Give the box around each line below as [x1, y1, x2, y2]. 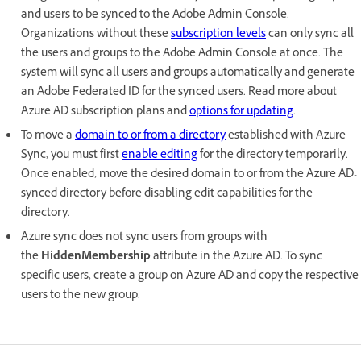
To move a [21, 127, 75, 147]
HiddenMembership [41, 248, 151, 268]
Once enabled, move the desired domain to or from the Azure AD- [21, 166, 357, 185]
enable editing [122, 147, 197, 166]
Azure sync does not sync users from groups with [21, 229, 268, 248]
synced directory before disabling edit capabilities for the [21, 185, 313, 205]
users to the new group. [21, 287, 140, 306]
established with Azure [226, 127, 346, 147]
